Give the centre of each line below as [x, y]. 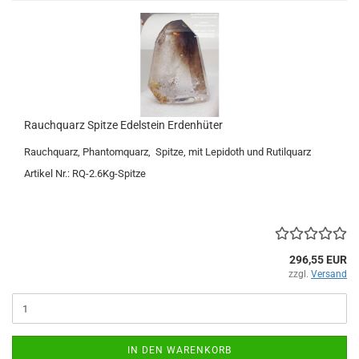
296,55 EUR [318, 260]
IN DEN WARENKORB [179, 350]
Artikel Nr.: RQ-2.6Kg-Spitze [85, 173]
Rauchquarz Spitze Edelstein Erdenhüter [123, 125]
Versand [329, 274]
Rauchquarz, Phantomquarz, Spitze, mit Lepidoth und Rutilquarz [167, 152]
